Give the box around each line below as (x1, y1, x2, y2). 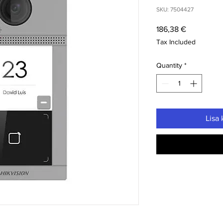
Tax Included (156, 38, 196, 46)
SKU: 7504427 (156, 6, 194, 13)
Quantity (156, 61, 182, 70)
